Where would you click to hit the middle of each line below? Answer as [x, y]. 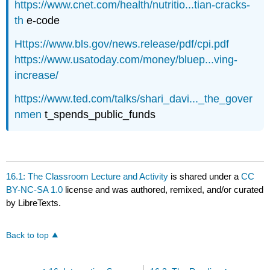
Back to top [28, 236]
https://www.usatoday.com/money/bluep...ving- [126, 60]
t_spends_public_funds [99, 114]
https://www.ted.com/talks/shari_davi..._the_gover [134, 99]
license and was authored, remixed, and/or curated [163, 190]
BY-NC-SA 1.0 [35, 190]
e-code [42, 21]
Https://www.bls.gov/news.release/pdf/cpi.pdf [122, 44]
